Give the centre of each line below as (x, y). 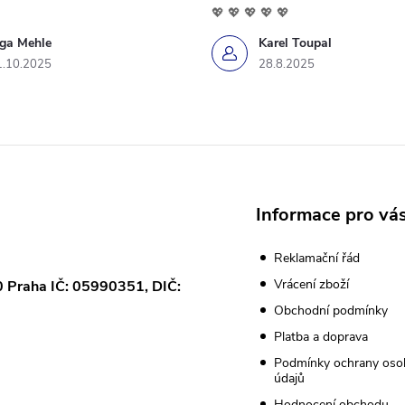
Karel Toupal (295, 43)
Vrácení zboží (311, 285)
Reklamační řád (316, 259)
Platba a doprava (320, 337)
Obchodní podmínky (330, 311)
